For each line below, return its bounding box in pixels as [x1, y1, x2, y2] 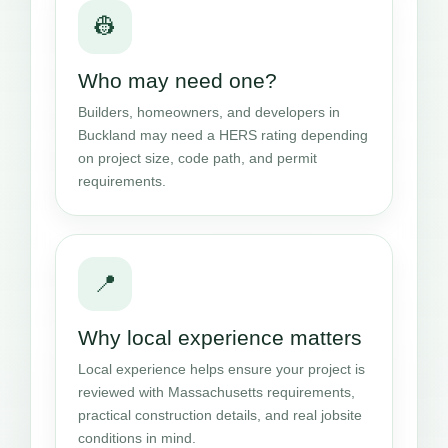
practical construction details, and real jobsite [78, 406, 362, 423]
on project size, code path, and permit [78, 149, 317, 166]
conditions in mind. [78, 429, 196, 446]
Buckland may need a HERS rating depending [78, 126, 368, 143]
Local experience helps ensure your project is [78, 360, 365, 377]
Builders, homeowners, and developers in [78, 103, 340, 120]
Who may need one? [78, 68, 277, 92]
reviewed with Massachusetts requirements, [78, 383, 355, 400]
